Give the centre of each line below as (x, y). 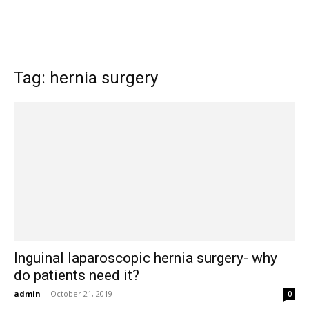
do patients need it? (77, 276)
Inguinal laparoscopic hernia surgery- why (146, 258)
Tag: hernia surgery (86, 78)
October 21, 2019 (81, 294)
